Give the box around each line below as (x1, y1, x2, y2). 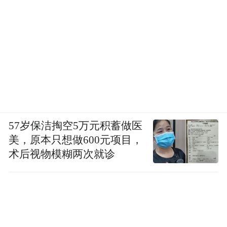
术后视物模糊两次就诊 (9, 148, 116, 160)
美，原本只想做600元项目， (9, 134, 143, 146)
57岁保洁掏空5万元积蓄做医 (9, 120, 143, 132)
